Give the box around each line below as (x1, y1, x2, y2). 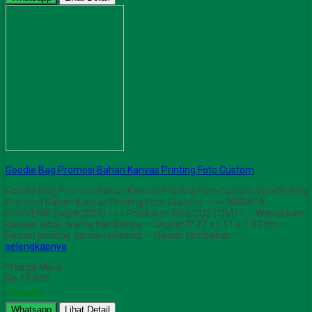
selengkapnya (6, 241, 67, 253)
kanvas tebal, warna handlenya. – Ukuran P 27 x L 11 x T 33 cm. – (6, 219, 289, 231)
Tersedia (6, 288, 44, 299)
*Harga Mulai (6, 262, 63, 274)
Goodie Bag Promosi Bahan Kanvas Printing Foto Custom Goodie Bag (6, 185, 306, 197)
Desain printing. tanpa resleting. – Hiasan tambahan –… (6, 230, 247, 242)
